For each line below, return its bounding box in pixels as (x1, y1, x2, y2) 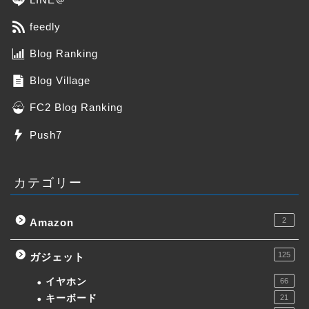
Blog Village (30, 74, 90, 87)
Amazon (30, 216, 74, 228)
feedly (30, 20, 61, 32)
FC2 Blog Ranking (30, 101, 123, 114)
